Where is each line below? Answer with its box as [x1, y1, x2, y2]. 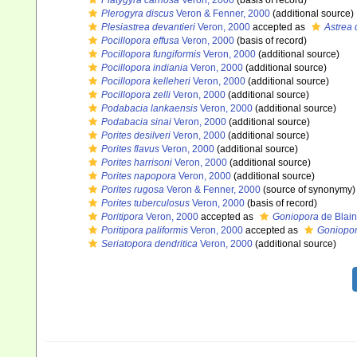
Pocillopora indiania [101, 62, 188, 73]
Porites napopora [101, 171, 176, 182]
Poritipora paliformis [101, 225, 188, 236]
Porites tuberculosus [101, 198, 190, 209]
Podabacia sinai [101, 116, 171, 127]
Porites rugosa [101, 184, 164, 195]
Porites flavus [101, 143, 159, 155]
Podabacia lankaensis [101, 103, 198, 114]
